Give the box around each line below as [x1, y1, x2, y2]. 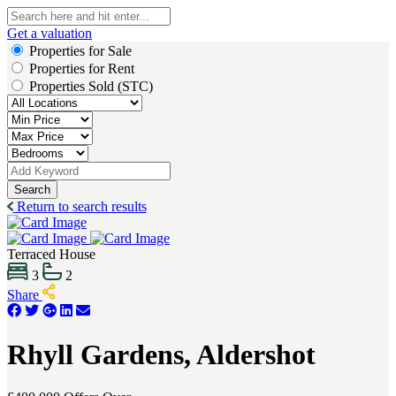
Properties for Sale [29, 43, 132, 58]
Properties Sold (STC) [29, 79, 153, 94]
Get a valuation [7, 26, 92, 41]
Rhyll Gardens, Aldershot [7, 338, 316, 370]
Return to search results [12, 199, 147, 214]
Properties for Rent [29, 61, 134, 76]
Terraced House [7, 247, 95, 262]
